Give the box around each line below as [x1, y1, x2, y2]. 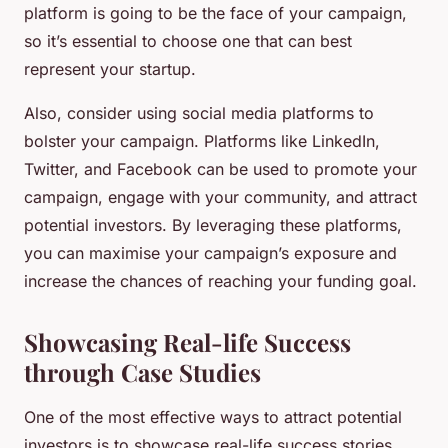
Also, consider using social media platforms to [24, 103, 374, 124]
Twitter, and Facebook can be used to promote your [24, 159, 417, 180]
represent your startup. [24, 59, 196, 80]
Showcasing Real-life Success [24, 326, 351, 359]
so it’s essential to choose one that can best [24, 31, 352, 52]
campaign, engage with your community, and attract [24, 187, 417, 208]
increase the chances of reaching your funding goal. [24, 271, 417, 292]
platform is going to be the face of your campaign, [24, 3, 407, 24]
